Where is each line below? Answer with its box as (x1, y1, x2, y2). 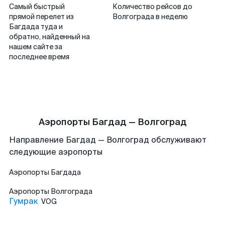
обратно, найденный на (9, 32, 90, 41)
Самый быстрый (9, 2, 65, 11)
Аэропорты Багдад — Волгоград (38, 116, 187, 128)
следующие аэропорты (9, 147, 102, 157)
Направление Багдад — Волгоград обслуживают (9, 135, 206, 145)
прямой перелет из (9, 12, 74, 21)
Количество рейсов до (113, 2, 192, 11)
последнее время (9, 52, 69, 61)
